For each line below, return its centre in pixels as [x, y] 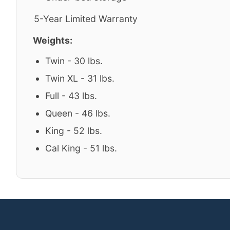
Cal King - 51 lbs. [81, 148]
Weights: [53, 40]
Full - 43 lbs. [71, 96]
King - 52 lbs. [74, 131]
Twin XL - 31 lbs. [80, 78]
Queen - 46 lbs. [78, 113]
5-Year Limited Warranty [86, 19]
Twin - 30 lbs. [74, 61]
